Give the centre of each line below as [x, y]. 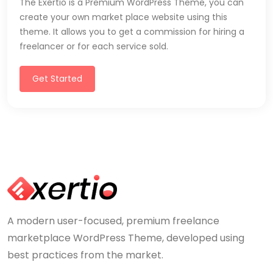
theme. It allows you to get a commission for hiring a [132, 32]
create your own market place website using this [123, 17]
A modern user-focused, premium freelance [113, 221]
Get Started [57, 79]
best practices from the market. [85, 255]
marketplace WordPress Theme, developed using [126, 238]
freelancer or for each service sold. [94, 47]
